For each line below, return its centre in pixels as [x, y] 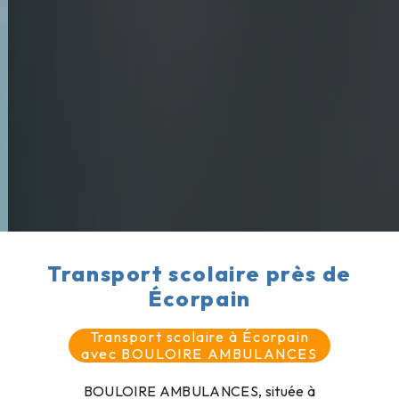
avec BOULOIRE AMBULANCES [199, 354]
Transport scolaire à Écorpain [199, 337]
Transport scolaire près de [199, 274]
